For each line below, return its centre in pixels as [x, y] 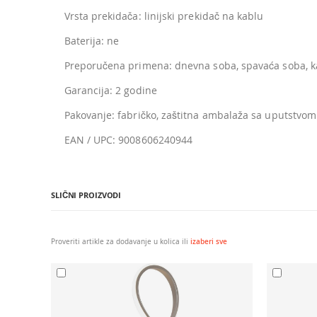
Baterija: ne [92, 40]
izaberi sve [209, 241]
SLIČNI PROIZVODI [86, 195]
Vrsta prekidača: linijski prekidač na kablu [164, 16]
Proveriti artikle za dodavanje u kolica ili [121, 241]
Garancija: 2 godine [110, 90]
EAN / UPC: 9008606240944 [128, 139]
